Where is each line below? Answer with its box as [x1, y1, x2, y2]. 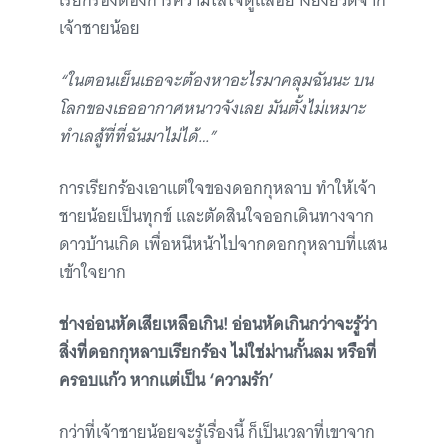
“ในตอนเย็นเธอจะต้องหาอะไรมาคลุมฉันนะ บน [59, 66, 373, 95]
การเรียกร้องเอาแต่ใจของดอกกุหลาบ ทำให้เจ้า [59, 174, 376, 203]
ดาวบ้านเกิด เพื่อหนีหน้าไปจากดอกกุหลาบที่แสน [59, 230, 387, 259]
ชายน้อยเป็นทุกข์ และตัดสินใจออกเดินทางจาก [59, 202, 374, 231]
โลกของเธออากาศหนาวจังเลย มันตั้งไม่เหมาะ [59, 94, 365, 123]
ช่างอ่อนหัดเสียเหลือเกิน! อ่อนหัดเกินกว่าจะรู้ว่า [59, 310, 377, 339]
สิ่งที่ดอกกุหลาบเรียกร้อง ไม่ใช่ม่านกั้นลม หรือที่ [59, 338, 377, 367]
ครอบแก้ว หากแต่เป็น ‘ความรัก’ [59, 366, 274, 395]
